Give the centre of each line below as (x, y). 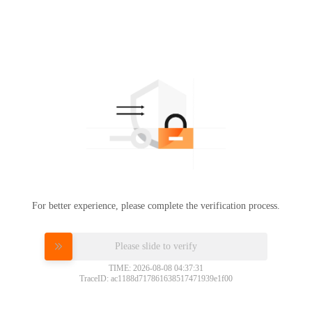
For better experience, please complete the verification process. (156, 205)
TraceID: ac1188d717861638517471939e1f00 (156, 278)
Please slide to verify (156, 245)
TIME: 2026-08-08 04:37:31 (156, 268)
